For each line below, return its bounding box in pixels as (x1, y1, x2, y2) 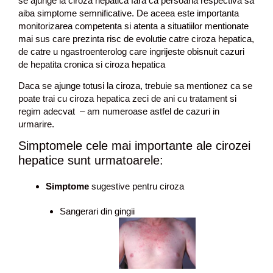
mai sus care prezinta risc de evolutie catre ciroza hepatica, (18, 34, 254, 44)
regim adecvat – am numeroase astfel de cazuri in (18, 105, 219, 116)
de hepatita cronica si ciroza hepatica (18, 59, 165, 69)
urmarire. (18, 118, 54, 129)
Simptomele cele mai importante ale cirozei (18, 139, 250, 152)
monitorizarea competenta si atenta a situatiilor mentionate (18, 21, 249, 31)
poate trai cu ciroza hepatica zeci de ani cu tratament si (18, 93, 236, 104)
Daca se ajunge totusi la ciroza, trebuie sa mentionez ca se (18, 80, 252, 91)
